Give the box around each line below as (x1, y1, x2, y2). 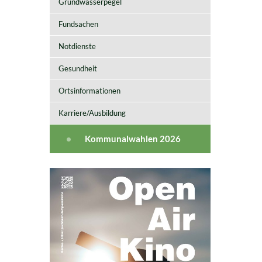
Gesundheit (58, 64, 97, 73)
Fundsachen (58, 19, 98, 29)
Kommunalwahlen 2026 (84, 133, 181, 144)
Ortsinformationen (58, 86, 120, 95)
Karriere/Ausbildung (58, 108, 126, 118)
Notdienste (58, 42, 96, 51)
